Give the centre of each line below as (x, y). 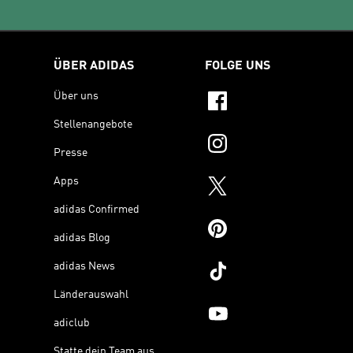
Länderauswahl (91, 294)
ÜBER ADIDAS (94, 66)
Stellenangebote (93, 124)
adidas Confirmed (97, 209)
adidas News (84, 266)
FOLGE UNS (238, 66)
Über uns (76, 96)
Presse (71, 152)
